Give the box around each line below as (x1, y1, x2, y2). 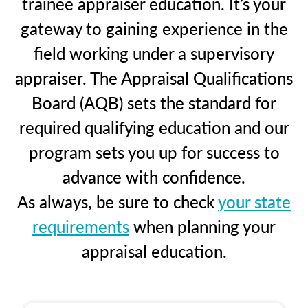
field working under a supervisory (34, 41, 274, 65)
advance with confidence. (63, 164, 245, 188)
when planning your (129, 214, 276, 238)
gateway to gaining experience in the (20, 16, 288, 40)
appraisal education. (81, 239, 227, 263)
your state (218, 189, 291, 213)
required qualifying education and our (19, 115, 289, 139)
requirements (32, 214, 129, 238)
